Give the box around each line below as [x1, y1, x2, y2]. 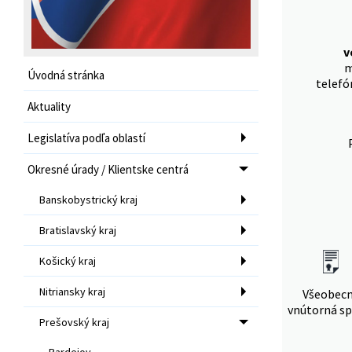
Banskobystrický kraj [39, 192, 137, 207]
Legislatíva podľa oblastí [27, 130, 145, 145]
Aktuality [27, 98, 71, 114]
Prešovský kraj [39, 314, 109, 329]
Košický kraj [39, 253, 96, 268]
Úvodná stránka [27, 67, 104, 82]
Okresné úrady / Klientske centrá [27, 161, 189, 177]
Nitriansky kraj [39, 284, 105, 299]
